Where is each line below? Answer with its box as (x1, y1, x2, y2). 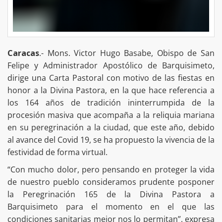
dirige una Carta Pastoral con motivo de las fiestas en (7, 72, 215, 83)
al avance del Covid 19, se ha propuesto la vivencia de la (7, 134, 215, 145)
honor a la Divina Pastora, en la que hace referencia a (7, 84, 215, 96)
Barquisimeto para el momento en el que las (7, 201, 215, 212)
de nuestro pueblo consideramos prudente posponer (7, 176, 215, 187)
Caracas (7, 47, 39, 58)
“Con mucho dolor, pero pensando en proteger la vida (7, 164, 215, 175)
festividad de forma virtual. (7, 146, 108, 158)
